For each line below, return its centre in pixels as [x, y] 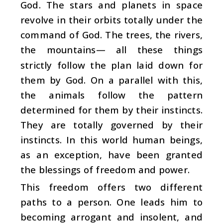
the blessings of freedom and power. [105, 170]
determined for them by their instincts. [111, 110]
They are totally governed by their [111, 124]
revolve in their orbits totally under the [111, 20]
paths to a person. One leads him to [111, 202]
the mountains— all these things [111, 50]
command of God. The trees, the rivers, [111, 35]
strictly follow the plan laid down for [111, 65]
